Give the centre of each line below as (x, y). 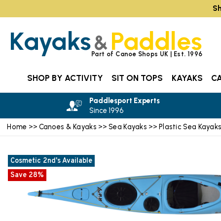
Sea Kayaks (128, 127)
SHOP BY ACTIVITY (65, 78)
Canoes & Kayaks (69, 127)
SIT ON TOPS (137, 78)
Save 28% (27, 176)
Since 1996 (106, 111)
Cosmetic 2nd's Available (51, 161)
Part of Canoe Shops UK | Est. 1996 (147, 54)
